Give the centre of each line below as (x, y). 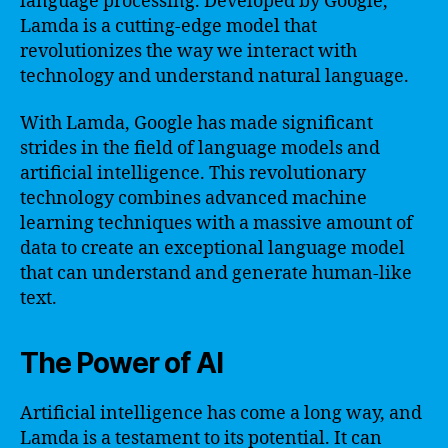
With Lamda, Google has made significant (196, 123)
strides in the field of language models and (200, 148)
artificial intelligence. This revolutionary (193, 173)
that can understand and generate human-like (216, 273)
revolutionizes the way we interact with (188, 51)
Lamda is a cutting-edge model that (168, 26)
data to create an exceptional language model (212, 248)
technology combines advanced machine (193, 198)
